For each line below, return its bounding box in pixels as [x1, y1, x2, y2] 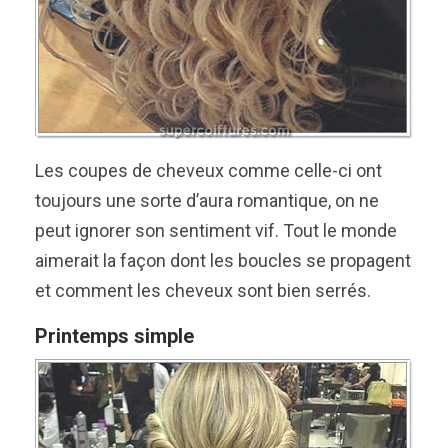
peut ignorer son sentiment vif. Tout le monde [35, 219, 397, 241]
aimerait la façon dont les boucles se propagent [35, 249, 411, 271]
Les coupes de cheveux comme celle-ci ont [35, 159, 382, 181]
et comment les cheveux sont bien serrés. [35, 279, 371, 301]
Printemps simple [35, 323, 194, 348]
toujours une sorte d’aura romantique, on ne [35, 189, 379, 211]
